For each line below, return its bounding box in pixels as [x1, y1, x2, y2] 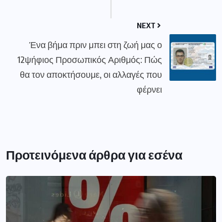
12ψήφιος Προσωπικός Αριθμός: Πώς [17, 53, 162, 65]
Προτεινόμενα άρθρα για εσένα [6, 146, 182, 163]
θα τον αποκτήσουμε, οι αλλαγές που [20, 68, 162, 80]
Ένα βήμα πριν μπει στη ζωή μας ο [29, 38, 162, 50]
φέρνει [137, 83, 162, 95]
